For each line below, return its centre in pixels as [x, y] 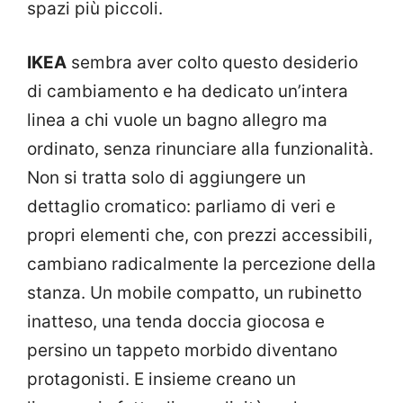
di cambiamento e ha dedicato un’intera [188, 92]
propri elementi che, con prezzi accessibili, [200, 236]
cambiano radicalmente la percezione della [201, 264]
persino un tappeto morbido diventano [182, 351]
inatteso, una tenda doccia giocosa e [176, 322]
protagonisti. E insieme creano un [161, 380]
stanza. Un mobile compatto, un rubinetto [194, 293]
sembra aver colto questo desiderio [212, 63]
